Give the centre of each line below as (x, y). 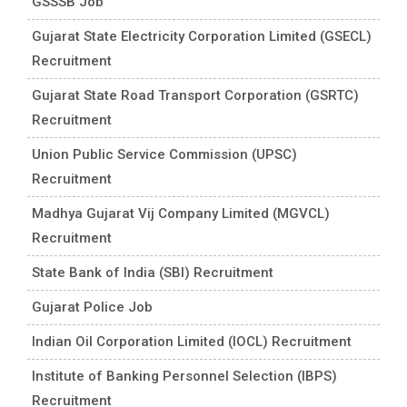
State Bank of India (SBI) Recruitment (153, 272)
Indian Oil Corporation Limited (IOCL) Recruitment (192, 341)
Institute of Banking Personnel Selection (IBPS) (184, 376)
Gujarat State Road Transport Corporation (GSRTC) (195, 95)
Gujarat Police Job (92, 307)
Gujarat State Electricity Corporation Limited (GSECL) (202, 36)
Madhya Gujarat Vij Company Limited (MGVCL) (181, 213)
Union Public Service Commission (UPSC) (164, 154)
